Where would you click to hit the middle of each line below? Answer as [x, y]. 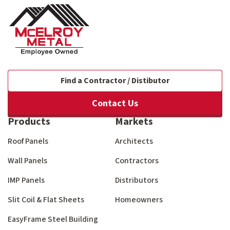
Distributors [137, 180]
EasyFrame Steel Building [53, 219]
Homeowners [139, 200]
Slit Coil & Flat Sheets [46, 200]
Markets [134, 122]
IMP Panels [26, 180]
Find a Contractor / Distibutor [115, 81]
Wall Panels [27, 161]
